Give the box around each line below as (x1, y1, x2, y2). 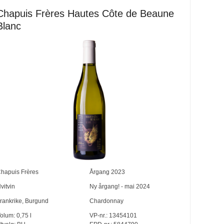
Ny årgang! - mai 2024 (89, 183, 150, 190)
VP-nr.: (89, 212, 107, 219)
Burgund (24, 197, 48, 205)
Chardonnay (89, 197, 123, 205)
